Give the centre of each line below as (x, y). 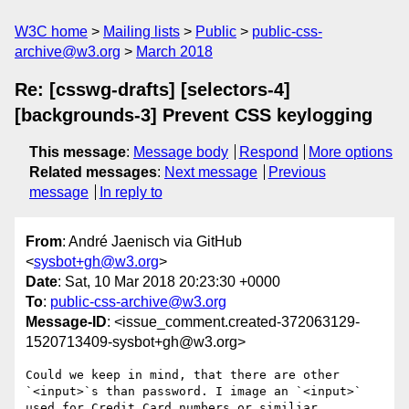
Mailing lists (142, 31)
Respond (268, 152)
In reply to (131, 192)
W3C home (51, 31)
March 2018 (174, 52)
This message (78, 152)
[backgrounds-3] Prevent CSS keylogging (194, 115)
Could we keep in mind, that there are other (183, 375)
